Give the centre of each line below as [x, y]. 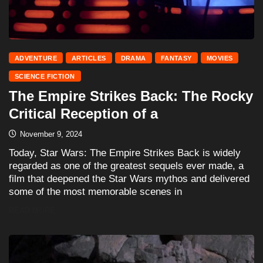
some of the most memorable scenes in [95, 192]
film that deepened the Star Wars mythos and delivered [129, 179]
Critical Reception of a [83, 114]
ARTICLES [89, 58]
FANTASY [176, 58]
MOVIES [220, 58]
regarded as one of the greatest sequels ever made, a [126, 166]
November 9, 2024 [50, 134]
